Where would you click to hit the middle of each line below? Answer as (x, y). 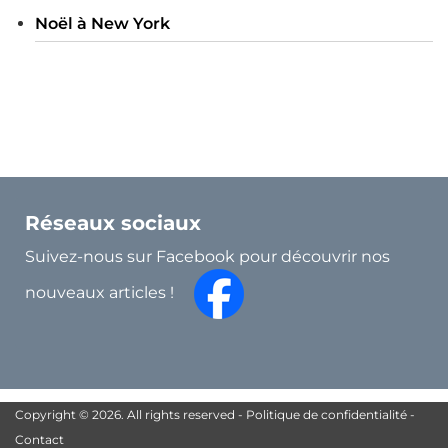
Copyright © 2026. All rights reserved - (130, 414)
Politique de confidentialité (326, 414)
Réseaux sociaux (113, 222)
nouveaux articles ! (109, 292)
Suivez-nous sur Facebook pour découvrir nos (207, 256)
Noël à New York (102, 23)
